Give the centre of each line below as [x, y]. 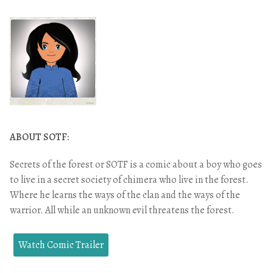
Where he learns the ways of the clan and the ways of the [125, 195]
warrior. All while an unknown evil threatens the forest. [122, 211]
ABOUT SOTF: [39, 137]
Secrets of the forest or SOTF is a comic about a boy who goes [136, 165]
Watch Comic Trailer [61, 245]
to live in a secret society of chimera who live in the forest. [129, 180]
